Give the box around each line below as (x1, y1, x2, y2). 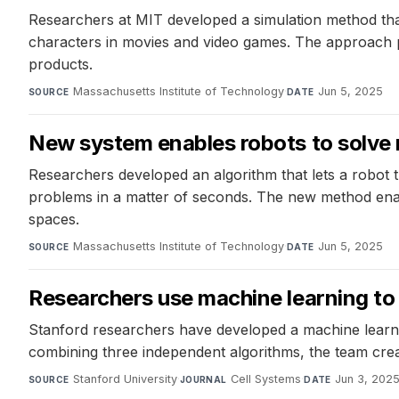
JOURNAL (179, 374, 227, 386)
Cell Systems (231, 372, 302, 387)
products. (28, 55, 93, 74)
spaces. (28, 210, 79, 229)
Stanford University (72, 372, 177, 387)
